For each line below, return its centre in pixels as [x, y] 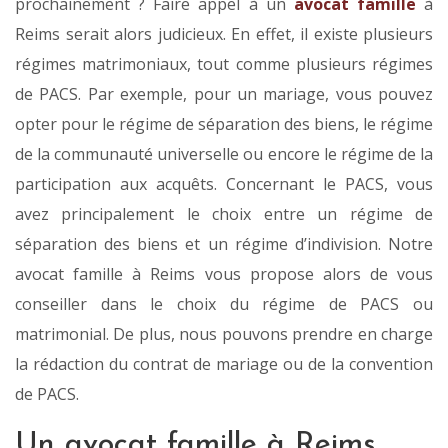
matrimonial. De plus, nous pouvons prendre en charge [224, 334]
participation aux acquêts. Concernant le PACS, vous [224, 184]
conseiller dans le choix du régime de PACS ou [224, 304]
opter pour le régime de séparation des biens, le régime [224, 124]
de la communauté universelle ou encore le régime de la [224, 154]
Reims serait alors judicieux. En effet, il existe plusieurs [224, 34]
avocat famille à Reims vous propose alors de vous [224, 274]
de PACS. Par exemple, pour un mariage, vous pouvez [224, 94]
